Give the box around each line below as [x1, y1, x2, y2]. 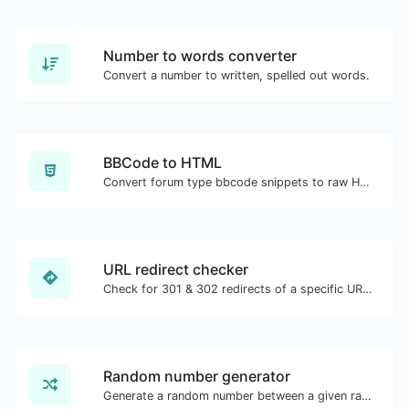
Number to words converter [103, 46, 297, 65]
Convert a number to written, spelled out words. [103, 68, 370, 82]
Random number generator [103, 366, 290, 385]
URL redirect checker [103, 259, 248, 278]
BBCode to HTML [103, 152, 222, 172]
